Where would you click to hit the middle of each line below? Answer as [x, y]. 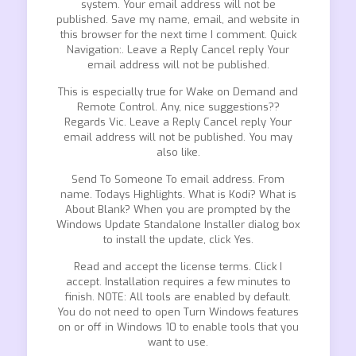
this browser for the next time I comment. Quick [178, 35]
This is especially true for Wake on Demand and [178, 92]
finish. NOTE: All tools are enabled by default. [178, 297]
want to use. [178, 342]
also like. [178, 152]
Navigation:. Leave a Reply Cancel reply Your [178, 50]
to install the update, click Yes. [178, 240]
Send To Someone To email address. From [178, 179]
